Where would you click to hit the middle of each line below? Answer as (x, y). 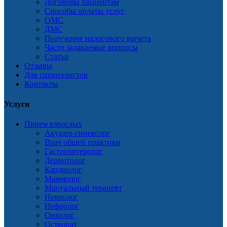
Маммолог (63, 178)
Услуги (17, 104)
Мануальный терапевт (83, 187)
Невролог (61, 197)
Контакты (41, 84)
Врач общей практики (83, 142)
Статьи (57, 57)
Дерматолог (65, 160)
